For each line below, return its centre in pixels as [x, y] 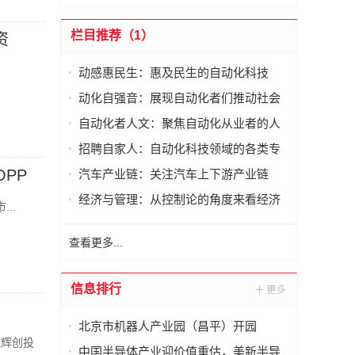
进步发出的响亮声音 [132, 117]
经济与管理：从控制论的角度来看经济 [179, 199]
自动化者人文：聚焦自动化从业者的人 [179, 123]
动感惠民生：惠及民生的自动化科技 [174, 73]
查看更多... [96, 242]
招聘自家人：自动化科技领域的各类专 [179, 149]
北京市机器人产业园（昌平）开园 [168, 326]
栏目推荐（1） [112, 35]
